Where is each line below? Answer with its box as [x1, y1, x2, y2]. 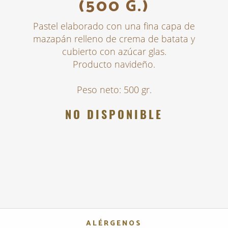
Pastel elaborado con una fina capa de [33, 20, 195, 33]
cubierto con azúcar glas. [62, 45, 166, 58]
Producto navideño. [73, 58, 155, 71]
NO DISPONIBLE [65, 106, 163, 123]
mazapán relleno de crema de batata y [33, 33, 195, 45]
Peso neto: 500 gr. [76, 83, 152, 96]
